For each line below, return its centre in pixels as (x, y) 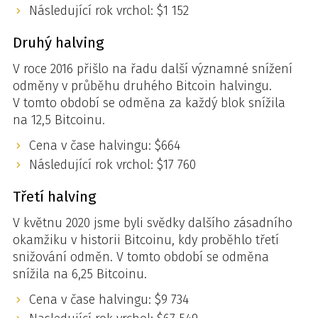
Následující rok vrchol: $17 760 (112, 164)
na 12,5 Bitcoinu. (59, 120)
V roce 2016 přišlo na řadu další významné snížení (153, 68)
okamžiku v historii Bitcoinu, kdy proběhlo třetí (146, 240)
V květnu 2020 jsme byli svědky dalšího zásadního (153, 223)
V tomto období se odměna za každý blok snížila (149, 103)
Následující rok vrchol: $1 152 (109, 10)
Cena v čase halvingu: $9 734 (109, 299)
